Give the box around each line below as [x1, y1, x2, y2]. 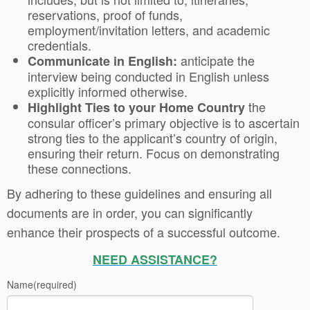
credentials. [28, 36, 91, 54]
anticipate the [177, 51, 255, 69]
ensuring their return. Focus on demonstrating [28, 144, 280, 162]
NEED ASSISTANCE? [93, 250, 217, 268]
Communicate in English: [28, 52, 177, 70]
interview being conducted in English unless [28, 67, 269, 85]
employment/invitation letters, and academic [28, 21, 270, 39]
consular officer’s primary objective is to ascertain [28, 113, 300, 131]
